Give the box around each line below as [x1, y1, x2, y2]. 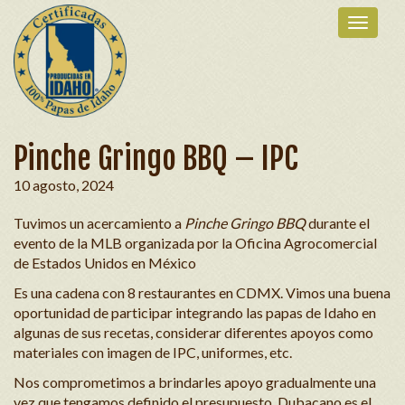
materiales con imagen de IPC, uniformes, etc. [14, 344, 292, 361]
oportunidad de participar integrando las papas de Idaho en [14, 304, 376, 321]
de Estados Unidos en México [14, 254, 196, 271]
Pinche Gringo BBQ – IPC [14, 139, 298, 177]
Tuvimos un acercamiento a [14, 214, 184, 231]
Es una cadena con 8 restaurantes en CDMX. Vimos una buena [14, 284, 391, 301]
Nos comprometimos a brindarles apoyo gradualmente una [14, 373, 376, 391]
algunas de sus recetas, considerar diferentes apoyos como [14, 324, 373, 341]
